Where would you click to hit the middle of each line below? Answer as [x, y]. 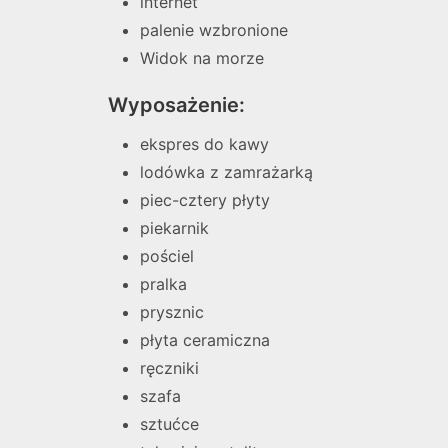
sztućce [169, 424]
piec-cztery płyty [205, 200]
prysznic [172, 312]
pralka [163, 284]
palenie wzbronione [214, 30]
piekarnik [174, 228]
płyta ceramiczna [205, 340]
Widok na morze [202, 58]
